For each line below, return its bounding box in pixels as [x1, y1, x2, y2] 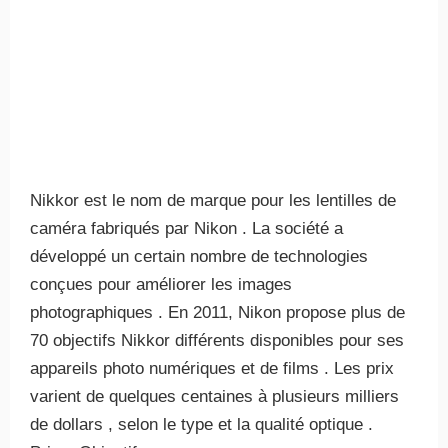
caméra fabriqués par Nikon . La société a [30, 219, 343, 238]
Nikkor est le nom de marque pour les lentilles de [30, 191, 396, 210]
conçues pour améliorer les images [30, 275, 292, 294]
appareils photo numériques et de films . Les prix [30, 359, 394, 378]
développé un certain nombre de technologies [30, 247, 368, 266]
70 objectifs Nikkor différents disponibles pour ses [30, 331, 404, 350]
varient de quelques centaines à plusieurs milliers [30, 387, 399, 406]
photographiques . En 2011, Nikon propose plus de [30, 303, 405, 322]
